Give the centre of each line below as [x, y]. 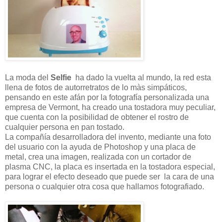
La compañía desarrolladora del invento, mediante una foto [108, 137]
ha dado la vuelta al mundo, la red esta [141, 78]
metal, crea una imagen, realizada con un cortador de [98, 157]
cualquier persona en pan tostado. [65, 127]
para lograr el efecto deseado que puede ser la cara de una [110, 177]
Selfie [61, 78]
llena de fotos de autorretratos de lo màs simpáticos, [96, 88]
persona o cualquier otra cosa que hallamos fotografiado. [105, 187]
